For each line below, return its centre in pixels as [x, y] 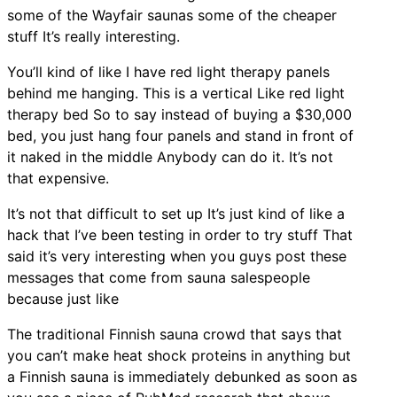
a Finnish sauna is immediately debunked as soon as [182, 376]
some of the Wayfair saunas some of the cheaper [172, 15]
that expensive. [58, 178]
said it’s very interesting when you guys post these [177, 256]
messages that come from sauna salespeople [159, 277]
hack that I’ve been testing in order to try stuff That [180, 234]
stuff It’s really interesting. [93, 36]
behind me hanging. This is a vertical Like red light [176, 93]
